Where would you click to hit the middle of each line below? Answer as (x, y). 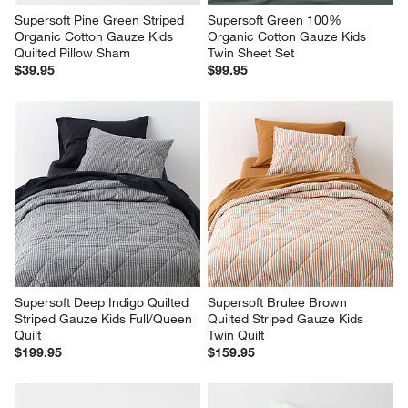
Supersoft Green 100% (276, 20)
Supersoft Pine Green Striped (102, 20)
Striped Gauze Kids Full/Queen (106, 319)
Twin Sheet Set (251, 53)
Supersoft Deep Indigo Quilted (104, 303)
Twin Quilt (236, 336)
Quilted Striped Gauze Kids (287, 319)
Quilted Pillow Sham (73, 53)
